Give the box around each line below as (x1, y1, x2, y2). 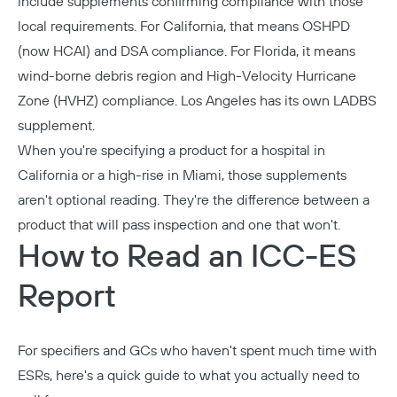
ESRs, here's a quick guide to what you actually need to (18, 367, 360, 385)
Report (18, 277, 116, 317)
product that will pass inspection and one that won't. (18, 216, 340, 234)
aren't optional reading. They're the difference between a (18, 191, 370, 209)
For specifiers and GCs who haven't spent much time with (18, 342, 377, 360)
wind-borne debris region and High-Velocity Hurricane (18, 67, 356, 85)
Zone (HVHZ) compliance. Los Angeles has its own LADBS (18, 92, 377, 110)
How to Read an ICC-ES (18, 237, 357, 277)
